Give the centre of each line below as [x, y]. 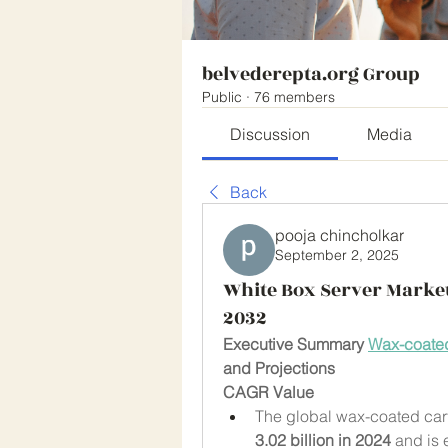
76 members [294, 96]
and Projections [279, 367]
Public [222, 96]
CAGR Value [268, 391]
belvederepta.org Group [311, 73]
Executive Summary [295, 343]
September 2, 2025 [337, 254]
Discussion [270, 133]
